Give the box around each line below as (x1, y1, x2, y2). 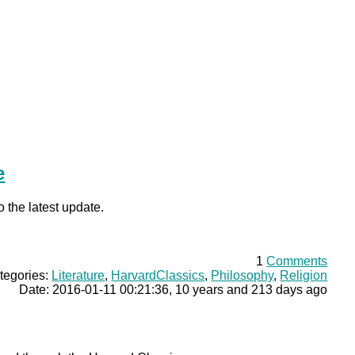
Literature (52, 268, 105, 282)
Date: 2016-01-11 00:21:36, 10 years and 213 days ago (19, 282, 328, 296)
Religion (280, 268, 328, 282)
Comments (266, 254, 328, 268)
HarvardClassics (111, 268, 205, 282)
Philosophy (211, 268, 274, 282)
